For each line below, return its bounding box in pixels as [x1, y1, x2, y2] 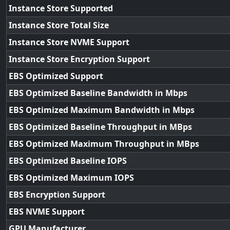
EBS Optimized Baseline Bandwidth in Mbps [9, 87, 187, 99]
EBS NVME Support [9, 206, 85, 217]
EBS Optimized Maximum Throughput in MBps [9, 138, 199, 149]
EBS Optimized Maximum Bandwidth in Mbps [9, 104, 195, 116]
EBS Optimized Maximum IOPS [9, 172, 134, 183]
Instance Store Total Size [9, 20, 109, 31]
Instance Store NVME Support [9, 36, 129, 48]
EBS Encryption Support [9, 189, 105, 200]
